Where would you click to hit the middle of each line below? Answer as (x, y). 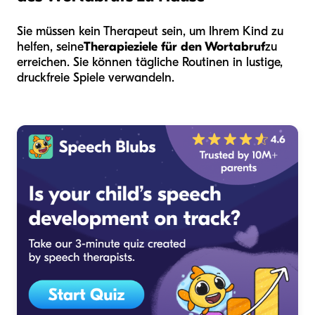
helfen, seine (50, 46)
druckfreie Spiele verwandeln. (96, 77)
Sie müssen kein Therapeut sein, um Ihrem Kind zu (150, 31)
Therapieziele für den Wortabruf (174, 46)
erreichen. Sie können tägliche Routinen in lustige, (150, 62)
